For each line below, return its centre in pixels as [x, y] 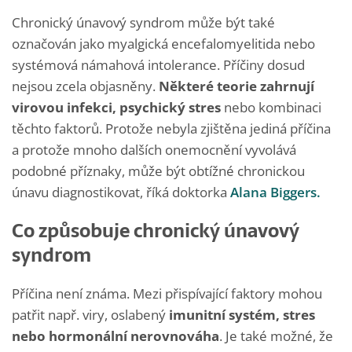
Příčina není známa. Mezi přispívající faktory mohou [167, 293]
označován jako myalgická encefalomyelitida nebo [163, 43]
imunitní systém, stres [240, 314]
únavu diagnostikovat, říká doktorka [121, 192]
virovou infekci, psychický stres [116, 107]
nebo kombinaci [271, 107]
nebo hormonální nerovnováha [115, 335]
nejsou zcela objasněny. [85, 86]
